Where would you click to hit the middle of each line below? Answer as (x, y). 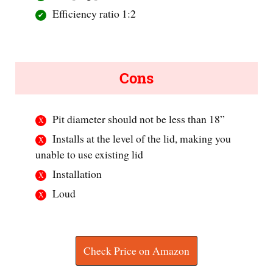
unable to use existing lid (90, 154)
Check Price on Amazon (136, 251)
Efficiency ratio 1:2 (94, 13)
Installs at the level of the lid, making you (142, 138)
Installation (77, 173)
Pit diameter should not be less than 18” (139, 119)
